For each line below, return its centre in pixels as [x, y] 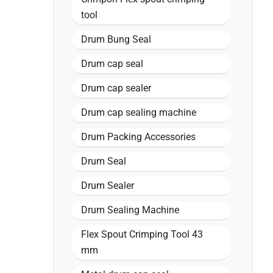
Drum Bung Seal [116, 39]
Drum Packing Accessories [138, 137]
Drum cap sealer [116, 88]
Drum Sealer [108, 186]
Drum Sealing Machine [130, 210]
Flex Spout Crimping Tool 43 [142, 234]
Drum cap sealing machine [139, 112]
